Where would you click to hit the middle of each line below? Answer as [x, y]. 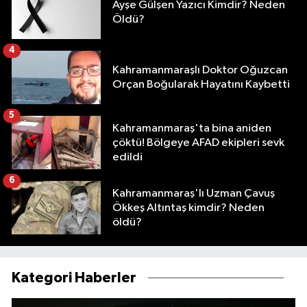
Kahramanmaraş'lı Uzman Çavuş [194, 193]
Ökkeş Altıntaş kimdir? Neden [188, 208]
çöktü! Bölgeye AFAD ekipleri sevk [198, 143]
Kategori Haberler [74, 278]
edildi [127, 157]
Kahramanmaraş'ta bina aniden [192, 128]
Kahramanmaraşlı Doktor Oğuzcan [200, 71]
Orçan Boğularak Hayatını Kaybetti [201, 85]
